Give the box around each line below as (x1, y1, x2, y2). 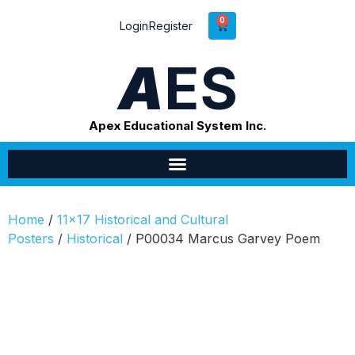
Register (148, 18, 193, 32)
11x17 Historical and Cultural (57, 212, 228, 227)
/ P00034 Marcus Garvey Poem (123, 231, 320, 246)
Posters (8, 231, 54, 246)
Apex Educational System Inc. (89, 118, 266, 133)
